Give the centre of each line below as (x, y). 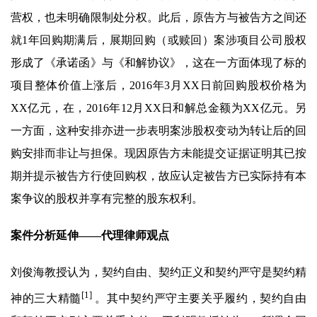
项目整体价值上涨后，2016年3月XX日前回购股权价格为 (158, 85)
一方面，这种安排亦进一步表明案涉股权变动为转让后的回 (158, 130)
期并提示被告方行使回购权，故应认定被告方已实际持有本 (158, 175)
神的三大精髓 (46, 298)
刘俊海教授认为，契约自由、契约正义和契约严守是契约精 (158, 272)
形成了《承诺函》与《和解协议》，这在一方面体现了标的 (158, 62)
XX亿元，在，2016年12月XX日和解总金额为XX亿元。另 (158, 108)
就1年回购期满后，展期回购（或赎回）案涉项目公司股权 (158, 40)
